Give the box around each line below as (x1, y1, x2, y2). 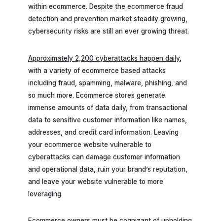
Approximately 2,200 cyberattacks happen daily (28, 54, 180, 62)
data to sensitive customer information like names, (28, 115, 187, 124)
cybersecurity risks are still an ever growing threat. (28, 27, 189, 35)
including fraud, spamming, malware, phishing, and (28, 78, 187, 87)
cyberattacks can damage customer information (28, 152, 180, 161)
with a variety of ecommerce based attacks (28, 66, 166, 74)
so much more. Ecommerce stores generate (28, 91, 165, 99)
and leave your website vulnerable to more (28, 177, 163, 185)
